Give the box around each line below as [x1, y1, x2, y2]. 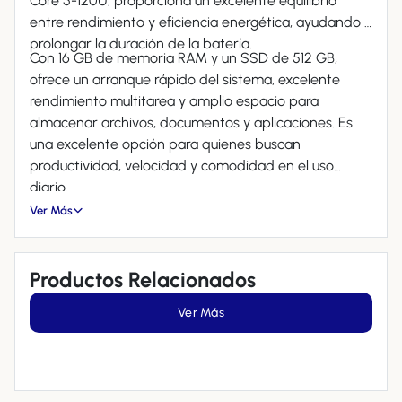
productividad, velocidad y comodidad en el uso [30, 157, 334, 174]
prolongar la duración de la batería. [30, 35, 252, 52]
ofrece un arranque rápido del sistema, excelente [30, 71, 340, 88]
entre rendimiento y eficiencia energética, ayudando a [30, 13, 372, 31]
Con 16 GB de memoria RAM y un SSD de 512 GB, [30, 49, 337, 66]
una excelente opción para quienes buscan [30, 135, 301, 153]
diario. [30, 179, 68, 196]
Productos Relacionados [30, 267, 256, 293]
